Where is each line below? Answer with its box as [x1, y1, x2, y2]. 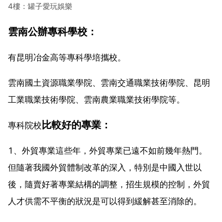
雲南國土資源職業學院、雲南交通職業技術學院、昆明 [8, 77, 210, 88]
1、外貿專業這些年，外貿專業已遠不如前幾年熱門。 [8, 145, 207, 156]
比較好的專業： [42, 118, 111, 131]
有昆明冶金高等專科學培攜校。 [8, 52, 126, 62]
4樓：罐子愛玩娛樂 [8, 1, 72, 11]
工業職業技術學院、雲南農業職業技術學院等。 [8, 94, 185, 105]
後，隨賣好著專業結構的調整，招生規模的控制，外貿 [8, 179, 210, 189]
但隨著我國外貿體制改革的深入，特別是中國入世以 [8, 162, 202, 172]
